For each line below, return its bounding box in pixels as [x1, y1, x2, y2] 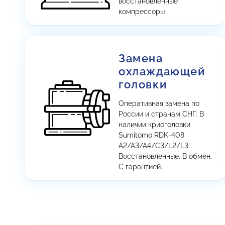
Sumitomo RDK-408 [119, 131, 184, 139]
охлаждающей [119, 65, 205, 78]
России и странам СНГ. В [119, 110, 204, 118]
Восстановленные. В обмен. [119, 152, 212, 160]
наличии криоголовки [119, 121, 190, 129]
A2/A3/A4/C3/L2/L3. [119, 142, 190, 150]
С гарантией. [119, 163, 162, 171]
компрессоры [119, 8, 165, 16]
